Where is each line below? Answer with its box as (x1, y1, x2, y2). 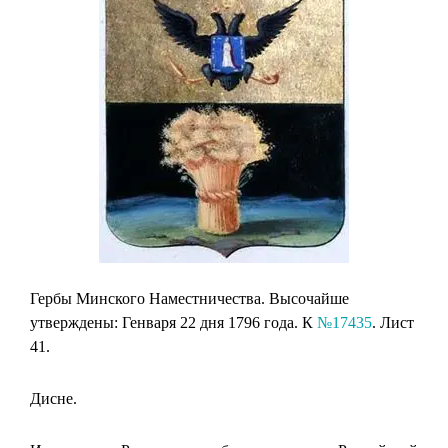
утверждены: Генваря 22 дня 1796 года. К (30, 313, 317, 331)
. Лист (372, 313, 414, 331)
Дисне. (30, 389, 77, 407)
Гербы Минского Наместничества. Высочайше (30, 289, 349, 307)
